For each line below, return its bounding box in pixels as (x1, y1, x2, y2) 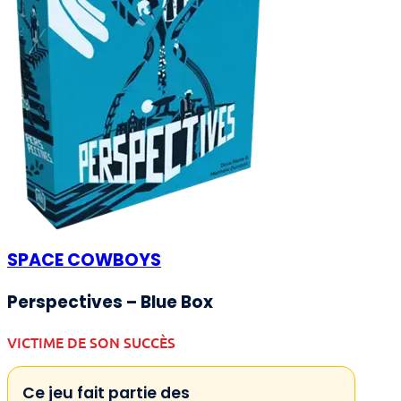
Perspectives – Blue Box (7, 290, 213, 315)
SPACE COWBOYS (7, 247, 161, 272)
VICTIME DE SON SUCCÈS (7, 332, 175, 353)
